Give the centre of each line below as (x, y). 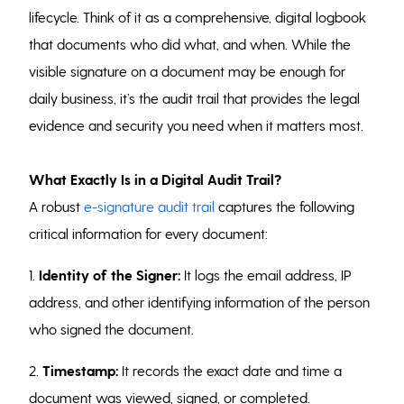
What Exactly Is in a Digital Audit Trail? (156, 179)
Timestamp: (81, 370)
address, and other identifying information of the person (200, 301)
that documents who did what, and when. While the (190, 43)
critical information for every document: (149, 233)
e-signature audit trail (150, 206)
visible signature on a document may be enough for (188, 70)
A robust (57, 206)
